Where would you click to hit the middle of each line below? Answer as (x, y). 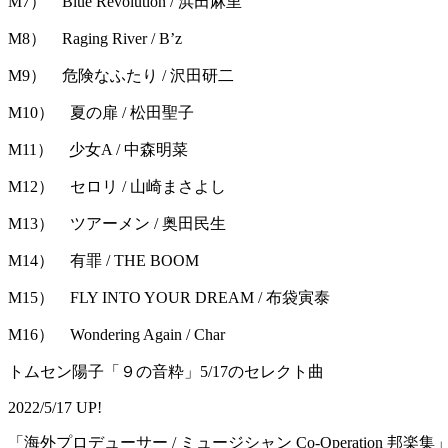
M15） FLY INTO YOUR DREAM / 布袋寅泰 (169, 298)
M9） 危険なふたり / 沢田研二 (121, 76)
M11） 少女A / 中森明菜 (98, 150)
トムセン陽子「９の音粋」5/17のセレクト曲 (166, 372)
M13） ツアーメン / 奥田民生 (117, 224)
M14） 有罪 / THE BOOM (103, 261)
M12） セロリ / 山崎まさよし (117, 187)
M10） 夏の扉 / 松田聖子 (101, 113)
